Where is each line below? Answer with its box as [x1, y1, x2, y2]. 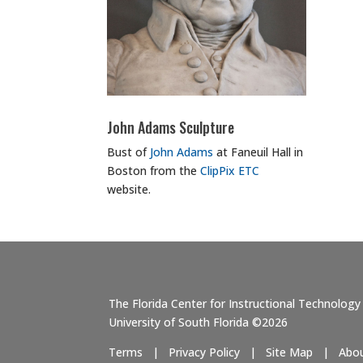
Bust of [107, 143, 150, 160]
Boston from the [107, 162, 200, 178]
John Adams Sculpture [107, 116, 234, 138]
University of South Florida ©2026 [109, 314, 288, 330]
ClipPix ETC [200, 162, 259, 178]
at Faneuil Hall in [213, 143, 303, 160]
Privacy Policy [169, 344, 241, 360]
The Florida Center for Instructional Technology [109, 295, 361, 311]
